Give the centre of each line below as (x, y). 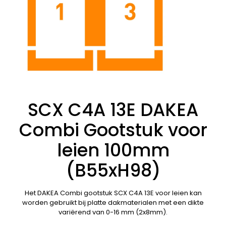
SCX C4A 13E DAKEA (113, 109)
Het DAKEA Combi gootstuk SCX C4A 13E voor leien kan (113, 193)
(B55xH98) (113, 170)
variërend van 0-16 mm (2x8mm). (113, 212)
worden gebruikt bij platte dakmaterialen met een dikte (113, 202)
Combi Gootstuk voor (113, 130)
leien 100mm (113, 150)
